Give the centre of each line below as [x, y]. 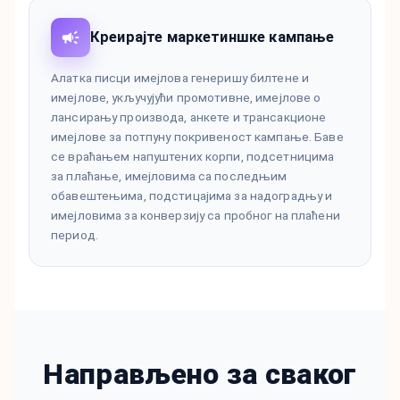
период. [75, 235]
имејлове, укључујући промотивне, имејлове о [186, 98]
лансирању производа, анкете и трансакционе [189, 117]
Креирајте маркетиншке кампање [212, 37]
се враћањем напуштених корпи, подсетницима [193, 157]
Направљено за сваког [200, 375]
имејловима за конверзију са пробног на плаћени [196, 216]
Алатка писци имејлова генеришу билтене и [180, 78]
